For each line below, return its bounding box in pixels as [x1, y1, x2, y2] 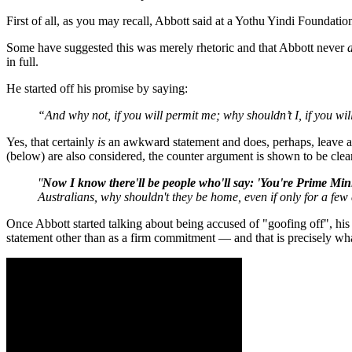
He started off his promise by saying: [6, 81, 188, 95]
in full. [6, 54, 38, 68]
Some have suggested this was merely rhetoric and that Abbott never [6, 40, 347, 54]
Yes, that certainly [6, 134, 97, 148]
